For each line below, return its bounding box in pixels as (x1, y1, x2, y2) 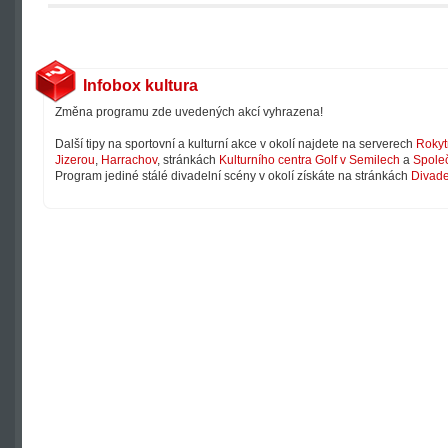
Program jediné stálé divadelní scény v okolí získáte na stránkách (55, 169, 411, 183)
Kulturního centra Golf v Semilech (219, 153, 400, 167)
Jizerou (55, 153, 95, 167)
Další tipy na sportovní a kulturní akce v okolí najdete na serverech (55, 137, 416, 151)
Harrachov (101, 153, 157, 167)
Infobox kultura (83, 77, 198, 94)
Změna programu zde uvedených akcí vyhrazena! (55, 105, 323, 119)
